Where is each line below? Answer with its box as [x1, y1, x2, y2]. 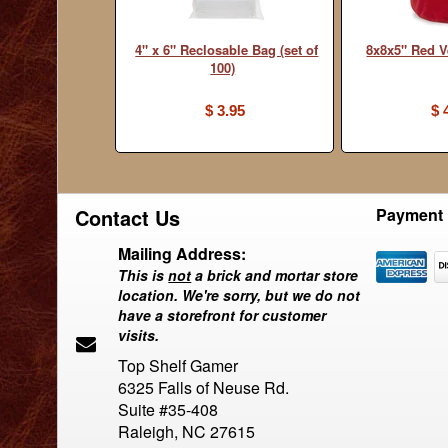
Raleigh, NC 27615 [118, 420, 256, 443]
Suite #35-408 [118, 398, 219, 421]
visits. [118, 325, 160, 345]
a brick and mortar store [191, 265, 359, 285]
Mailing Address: [118, 242, 247, 265]
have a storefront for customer [118, 305, 327, 325]
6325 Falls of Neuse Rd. [118, 376, 290, 399]
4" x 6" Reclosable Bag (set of [135, 40, 319, 59]
